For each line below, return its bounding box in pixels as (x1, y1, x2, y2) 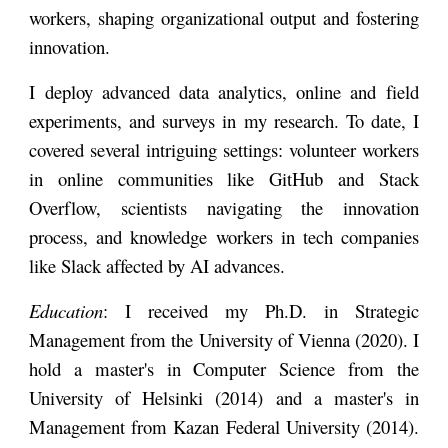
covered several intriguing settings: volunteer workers (29, 137, 419, 163)
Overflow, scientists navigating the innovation (29, 195, 419, 221)
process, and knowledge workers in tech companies (29, 224, 419, 250)
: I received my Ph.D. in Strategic (103, 298, 419, 324)
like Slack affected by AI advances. (29, 253, 292, 279)
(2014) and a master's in (203, 385, 419, 411)
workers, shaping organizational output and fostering (29, 5, 419, 31)
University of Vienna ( (198, 327, 361, 353)
